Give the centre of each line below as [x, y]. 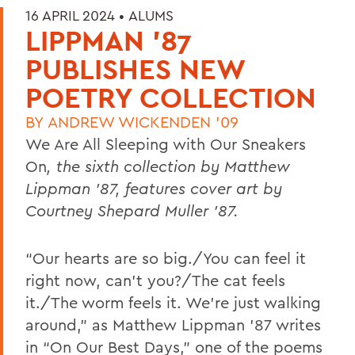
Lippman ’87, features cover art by [154, 188]
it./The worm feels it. [103, 302]
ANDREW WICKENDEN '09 [143, 121]
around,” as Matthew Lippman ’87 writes [173, 324]
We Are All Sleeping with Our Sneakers [166, 143]
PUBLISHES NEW [135, 69]
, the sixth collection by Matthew [168, 166]
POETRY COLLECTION [171, 97]
